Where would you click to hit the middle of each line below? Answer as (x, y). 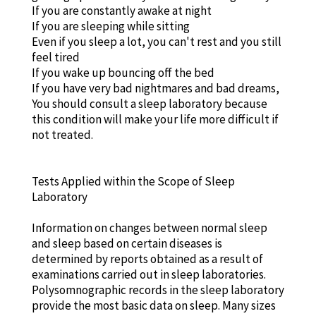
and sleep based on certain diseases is (127, 243)
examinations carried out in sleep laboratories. (148, 274)
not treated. (62, 134)
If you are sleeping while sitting (110, 26)
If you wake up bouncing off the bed (123, 72)
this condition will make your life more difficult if (155, 119)
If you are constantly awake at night (121, 10)
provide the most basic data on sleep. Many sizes (153, 305)
